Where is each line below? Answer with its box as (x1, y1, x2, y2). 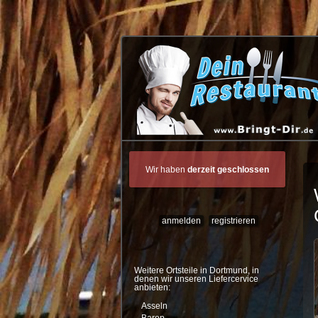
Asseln (141, 301, 168, 310)
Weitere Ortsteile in (133, 266, 209, 275)
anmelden (161, 216, 201, 226)
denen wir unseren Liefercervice (133, 275, 258, 284)
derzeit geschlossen (187, 165, 269, 174)
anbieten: (133, 283, 170, 292)
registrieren (212, 216, 256, 226)
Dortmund (209, 266, 248, 275)
